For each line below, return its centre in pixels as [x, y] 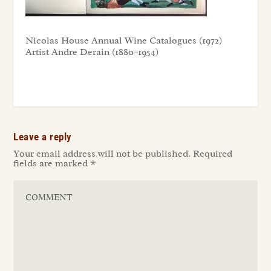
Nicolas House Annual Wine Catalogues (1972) [124, 40]
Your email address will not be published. [102, 153]
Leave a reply [43, 136]
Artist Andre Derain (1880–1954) [92, 52]
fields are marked [52, 163]
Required [213, 153]
